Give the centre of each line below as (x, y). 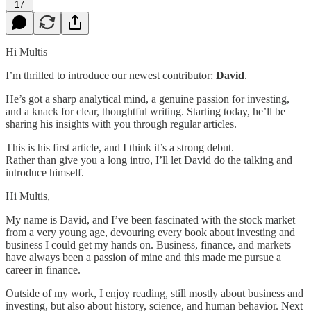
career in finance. (43, 269)
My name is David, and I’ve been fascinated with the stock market (150, 219)
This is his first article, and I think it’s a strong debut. (120, 147)
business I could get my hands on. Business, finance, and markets (148, 244)
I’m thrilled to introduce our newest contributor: (111, 75)
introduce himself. (45, 172)
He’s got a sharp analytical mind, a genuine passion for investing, (148, 99)
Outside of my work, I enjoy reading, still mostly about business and (154, 293)
